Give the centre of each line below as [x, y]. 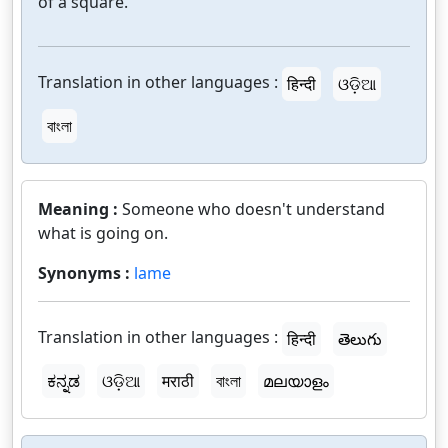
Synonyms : [86, 273]
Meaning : [80, 209]
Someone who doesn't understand [253, 209]
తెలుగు [360, 339]
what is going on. [103, 233]
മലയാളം [296, 381]
